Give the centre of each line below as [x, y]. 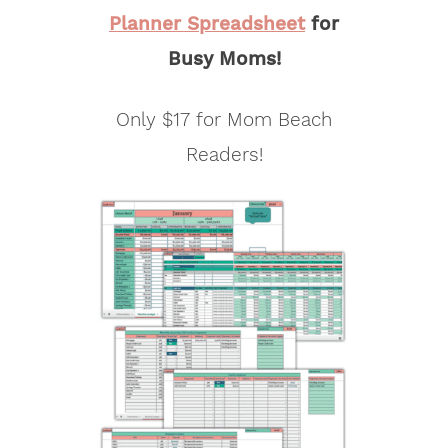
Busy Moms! [224, 59]
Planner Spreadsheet [207, 24]
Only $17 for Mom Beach [224, 120]
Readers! [224, 155]
